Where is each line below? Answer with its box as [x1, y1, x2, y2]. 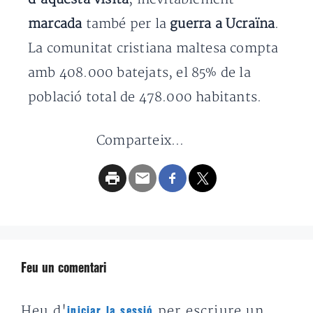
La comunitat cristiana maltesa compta [28, 40, 279, 57]
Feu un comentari [21, 262, 106, 275]
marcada [28, 15, 86, 32]
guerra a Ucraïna [170, 15, 275, 32]
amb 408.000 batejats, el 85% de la [28, 64, 251, 81]
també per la [85, 15, 170, 32]
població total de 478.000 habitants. [28, 89, 262, 105]
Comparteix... [96, 132, 184, 149]
